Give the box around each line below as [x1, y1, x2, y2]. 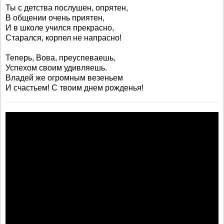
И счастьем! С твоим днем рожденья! [5, 83, 143, 92]
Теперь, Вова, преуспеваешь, [5, 53, 115, 62]
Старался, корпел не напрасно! [5, 33, 121, 42]
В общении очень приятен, [5, 13, 104, 22]
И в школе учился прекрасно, [5, 23, 114, 32]
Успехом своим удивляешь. [5, 63, 107, 72]
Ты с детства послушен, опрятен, [5, 3, 128, 12]
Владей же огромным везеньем [5, 73, 123, 82]
